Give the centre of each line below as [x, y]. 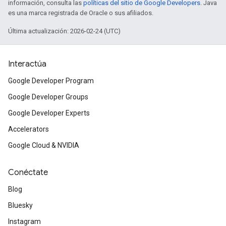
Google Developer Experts [49, 113]
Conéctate [28, 173]
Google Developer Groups [48, 97]
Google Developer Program [51, 81]
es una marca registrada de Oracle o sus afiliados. [81, 13]
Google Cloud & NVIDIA [44, 145]
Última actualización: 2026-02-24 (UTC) [64, 31]
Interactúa [27, 64]
